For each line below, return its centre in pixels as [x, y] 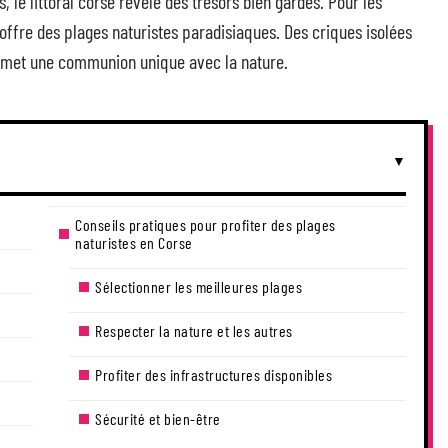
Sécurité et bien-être [158, 418]
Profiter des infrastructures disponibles [213, 374]
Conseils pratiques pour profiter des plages [205, 224]
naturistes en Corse [134, 242]
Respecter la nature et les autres [194, 330]
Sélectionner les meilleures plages [198, 286]
